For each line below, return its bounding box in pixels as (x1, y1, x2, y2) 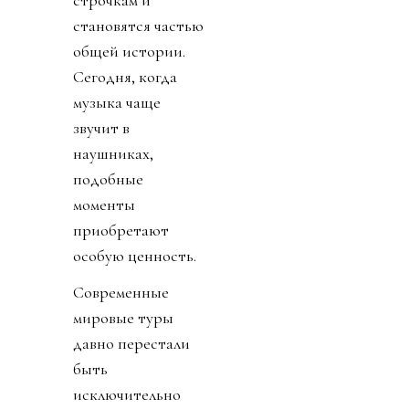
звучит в (73, 117, 130, 138)
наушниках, (73, 142, 153, 163)
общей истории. (73, 40, 185, 61)
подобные (73, 168, 143, 189)
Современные (73, 281, 169, 302)
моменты (73, 194, 135, 215)
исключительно (73, 383, 181, 404)
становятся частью (73, 15, 204, 36)
